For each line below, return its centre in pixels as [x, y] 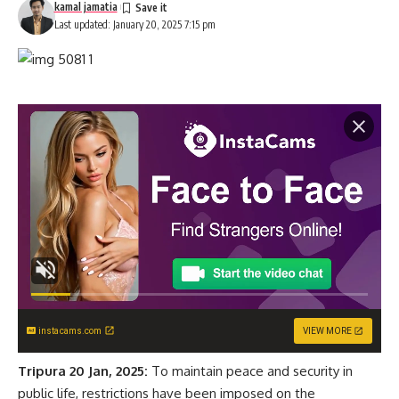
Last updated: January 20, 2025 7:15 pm [134, 25]
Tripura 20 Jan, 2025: [83, 370]
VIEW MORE [327, 330]
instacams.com [70, 330]
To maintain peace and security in [250, 370]
